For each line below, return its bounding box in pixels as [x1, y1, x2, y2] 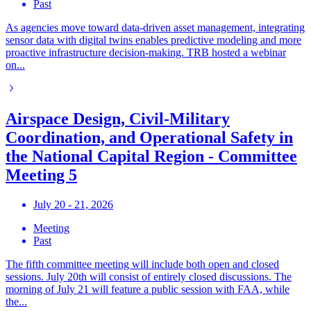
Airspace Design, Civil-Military [6, 110, 230, 128]
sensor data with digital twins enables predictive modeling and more [6, 33, 301, 46]
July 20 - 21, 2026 [33, 199, 113, 211]
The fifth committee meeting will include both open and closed [6, 258, 279, 271]
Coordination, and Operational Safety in [6, 128, 293, 147]
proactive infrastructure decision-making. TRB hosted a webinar [6, 46, 286, 58]
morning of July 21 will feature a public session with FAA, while [6, 283, 289, 296]
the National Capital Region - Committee [6, 147, 297, 166]
